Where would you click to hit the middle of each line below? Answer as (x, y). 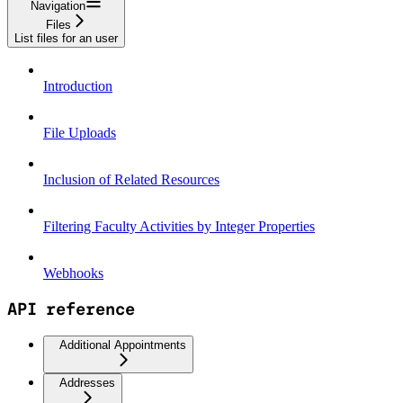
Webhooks (73, 273)
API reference (71, 309)
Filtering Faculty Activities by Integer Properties (179, 226)
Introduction (78, 85)
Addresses (87, 383)
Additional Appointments (123, 345)
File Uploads (80, 132)
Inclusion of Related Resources (131, 179)
